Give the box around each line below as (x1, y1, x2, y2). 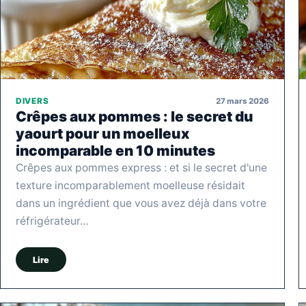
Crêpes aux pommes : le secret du (16, 108, 253, 126)
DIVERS (16, 96, 49, 107)
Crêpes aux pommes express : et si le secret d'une (16, 161, 267, 175)
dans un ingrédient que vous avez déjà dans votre (16, 197, 266, 210)
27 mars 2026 (216, 96, 269, 106)
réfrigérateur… (16, 214, 89, 228)
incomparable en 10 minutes (16, 142, 215, 160)
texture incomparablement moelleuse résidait (16, 179, 245, 193)
